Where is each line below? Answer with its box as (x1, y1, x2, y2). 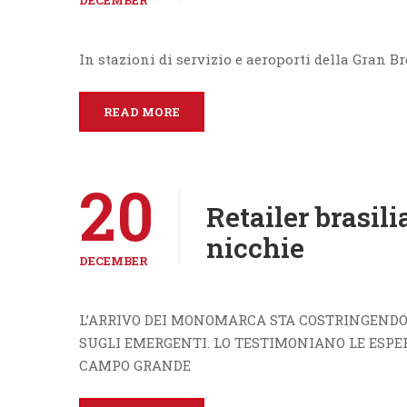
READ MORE (104, 104, 180, 120)
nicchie (206, 230, 304, 265)
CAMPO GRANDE (79, 356, 191, 374)
